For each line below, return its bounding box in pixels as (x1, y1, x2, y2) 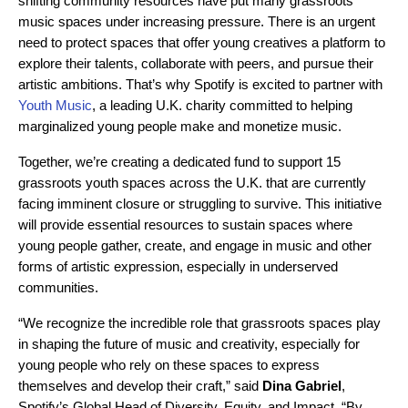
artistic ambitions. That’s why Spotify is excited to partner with (18, 76, 382, 92)
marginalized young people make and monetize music (18, 118, 338, 134)
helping (311, 97, 352, 113)
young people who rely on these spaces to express (18, 357, 320, 372)
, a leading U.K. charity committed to (92, 97, 311, 113)
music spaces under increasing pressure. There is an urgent (18, 14, 375, 29)
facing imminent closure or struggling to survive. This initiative (18, 196, 382, 211)
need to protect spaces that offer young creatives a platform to (18, 35, 385, 50)
